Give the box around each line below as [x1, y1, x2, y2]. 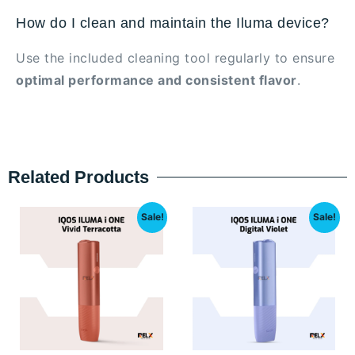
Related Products [8, 167, 149, 188]
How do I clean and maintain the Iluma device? [16, 14, 330, 31]
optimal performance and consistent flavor [16, 71, 297, 88]
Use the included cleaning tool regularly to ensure [16, 49, 334, 66]
